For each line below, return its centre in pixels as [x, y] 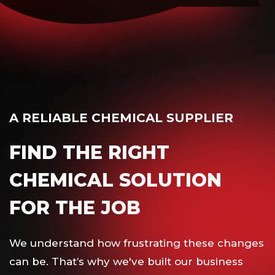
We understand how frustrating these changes [137, 243]
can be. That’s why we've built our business [126, 261]
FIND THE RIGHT [89, 152]
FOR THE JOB [75, 207]
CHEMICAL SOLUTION [115, 180]
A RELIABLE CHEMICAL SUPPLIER [121, 118]
